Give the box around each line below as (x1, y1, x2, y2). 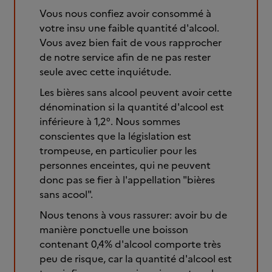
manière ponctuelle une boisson (39, 222, 188, 237)
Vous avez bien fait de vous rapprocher (39, 35, 222, 50)
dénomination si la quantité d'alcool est (39, 100, 224, 114)
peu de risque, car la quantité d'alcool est (39, 251, 232, 266)
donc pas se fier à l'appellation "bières (39, 172, 215, 187)
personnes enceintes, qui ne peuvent (39, 158, 211, 172)
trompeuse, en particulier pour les (39, 143, 197, 158)
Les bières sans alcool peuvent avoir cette (39, 85, 232, 100)
